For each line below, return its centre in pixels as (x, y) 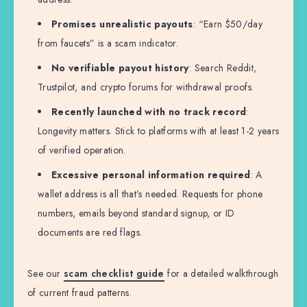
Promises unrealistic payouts (122, 24)
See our (46, 274)
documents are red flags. (90, 233)
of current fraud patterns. (80, 293)
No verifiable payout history (120, 68)
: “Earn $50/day (228, 24)
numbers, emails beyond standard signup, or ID (136, 213)
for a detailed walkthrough (221, 274)
